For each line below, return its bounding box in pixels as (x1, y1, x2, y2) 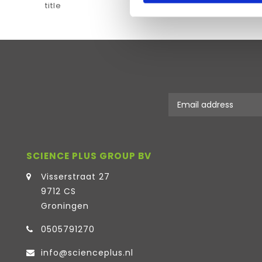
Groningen (41, 200, 89, 212)
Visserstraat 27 (41, 171, 110, 182)
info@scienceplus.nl (41, 247, 133, 258)
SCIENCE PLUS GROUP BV (26, 150, 151, 162)
